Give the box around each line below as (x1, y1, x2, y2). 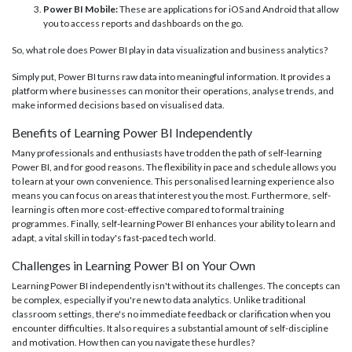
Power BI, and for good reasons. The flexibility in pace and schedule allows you (12, 161, 336, 174)
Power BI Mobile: (43, 3, 118, 16)
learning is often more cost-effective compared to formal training (12, 203, 284, 216)
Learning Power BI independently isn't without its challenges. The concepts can (12, 280, 340, 292)
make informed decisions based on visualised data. (12, 99, 225, 112)
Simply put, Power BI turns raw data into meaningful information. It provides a (12, 71, 331, 83)
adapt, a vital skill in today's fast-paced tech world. (12, 232, 216, 244)
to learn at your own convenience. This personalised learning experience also (12, 175, 334, 188)
